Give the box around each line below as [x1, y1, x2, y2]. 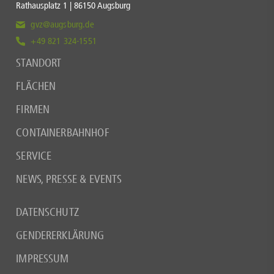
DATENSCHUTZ [16, 206, 79, 220]
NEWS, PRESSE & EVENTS [16, 172, 122, 187]
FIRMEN [16, 103, 50, 117]
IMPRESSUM [16, 252, 69, 266]
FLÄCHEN [16, 80, 56, 94]
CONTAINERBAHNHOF [16, 126, 109, 140]
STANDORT [16, 56, 62, 70]
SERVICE [16, 149, 52, 163]
